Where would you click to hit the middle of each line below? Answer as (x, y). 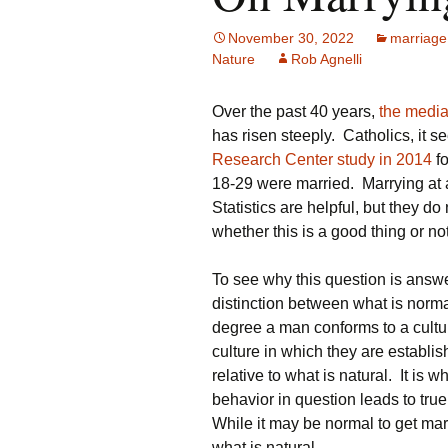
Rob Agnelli (326, 59)
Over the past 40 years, (295, 111)
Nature (233, 59)
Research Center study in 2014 (322, 159)
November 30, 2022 (291, 38)
